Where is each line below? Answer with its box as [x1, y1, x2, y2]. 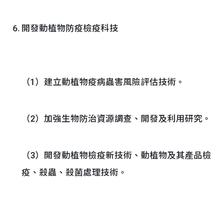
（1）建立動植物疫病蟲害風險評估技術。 [22, 77, 185, 87]
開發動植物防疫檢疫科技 [22, 23, 118, 33]
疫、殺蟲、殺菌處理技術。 [22, 168, 127, 177]
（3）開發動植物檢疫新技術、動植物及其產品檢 [22, 151, 211, 160]
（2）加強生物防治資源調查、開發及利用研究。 [22, 114, 211, 124]
